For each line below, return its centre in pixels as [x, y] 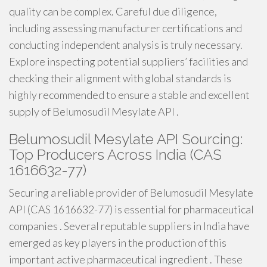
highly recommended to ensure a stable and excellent [129, 95]
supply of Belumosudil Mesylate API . [94, 111]
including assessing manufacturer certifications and [125, 28]
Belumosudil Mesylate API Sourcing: [126, 139]
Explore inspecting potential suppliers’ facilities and [128, 61]
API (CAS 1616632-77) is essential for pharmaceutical [131, 209]
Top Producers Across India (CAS [115, 155]
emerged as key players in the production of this [118, 243]
